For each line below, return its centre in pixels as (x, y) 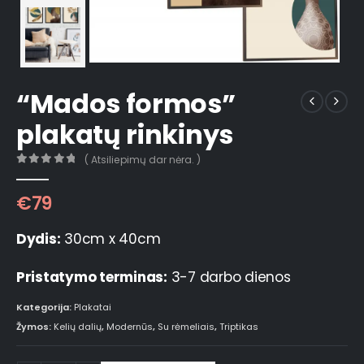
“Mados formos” (126, 103)
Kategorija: (45, 308)
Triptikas (239, 326)
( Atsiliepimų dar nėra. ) (143, 160)
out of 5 (56, 172)
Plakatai (93, 308)
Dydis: (39, 239)
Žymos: (35, 326)
